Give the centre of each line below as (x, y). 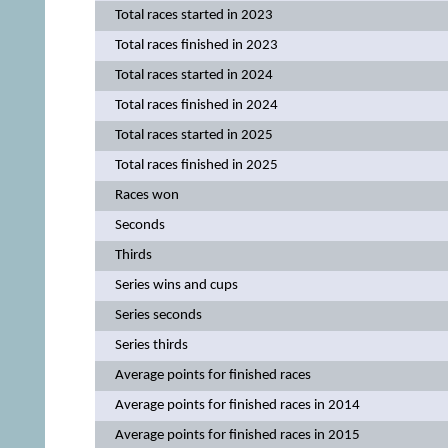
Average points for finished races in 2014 (237, 405)
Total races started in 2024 (193, 75)
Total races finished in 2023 (196, 45)
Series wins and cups (176, 285)
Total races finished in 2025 (196, 165)
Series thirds (151, 345)
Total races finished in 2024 (196, 105)
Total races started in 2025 (193, 135)
